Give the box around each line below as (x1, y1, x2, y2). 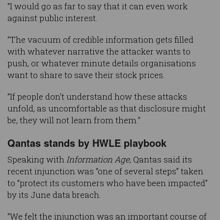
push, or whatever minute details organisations (7, 57, 196, 69)
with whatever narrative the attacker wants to (7, 45, 191, 57)
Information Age (66, 153, 130, 165)
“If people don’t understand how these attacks (7, 90, 187, 102)
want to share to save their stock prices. (7, 69, 165, 81)
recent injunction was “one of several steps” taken (7, 165, 203, 177)
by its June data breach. (7, 189, 101, 200)
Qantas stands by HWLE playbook (7, 135, 166, 150)
